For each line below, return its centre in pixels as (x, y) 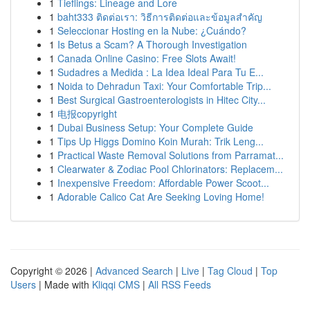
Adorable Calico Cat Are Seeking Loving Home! (161, 197)
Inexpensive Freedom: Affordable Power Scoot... (163, 183)
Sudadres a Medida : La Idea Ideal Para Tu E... (161, 72)
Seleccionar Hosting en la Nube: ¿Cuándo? (152, 30)
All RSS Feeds (180, 284)
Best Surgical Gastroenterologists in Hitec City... (162, 100)
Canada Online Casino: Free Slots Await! (147, 58)
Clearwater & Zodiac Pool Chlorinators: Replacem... (170, 169)
